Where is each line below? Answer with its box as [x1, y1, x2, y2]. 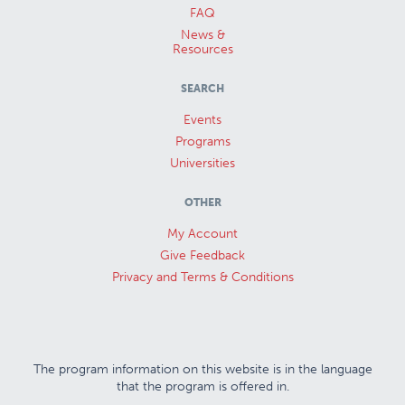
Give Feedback [160, 247, 245, 263]
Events [184, 111, 221, 127]
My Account [167, 225, 238, 241]
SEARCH [181, 81, 224, 95]
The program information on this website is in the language [33, 361, 372, 377]
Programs [174, 133, 231, 149]
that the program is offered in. [116, 378, 289, 394]
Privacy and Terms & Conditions [111, 268, 294, 285]
